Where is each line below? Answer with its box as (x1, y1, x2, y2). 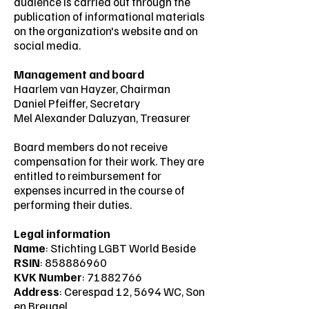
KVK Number (14, 270, 82, 284)
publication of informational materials (14, 9, 205, 23)
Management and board (14, 67, 144, 81)
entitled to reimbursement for (14, 168, 161, 183)
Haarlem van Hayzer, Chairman (14, 81, 170, 96)
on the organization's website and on (14, 23, 198, 38)
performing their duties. (14, 197, 132, 212)
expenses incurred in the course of (14, 183, 185, 197)
